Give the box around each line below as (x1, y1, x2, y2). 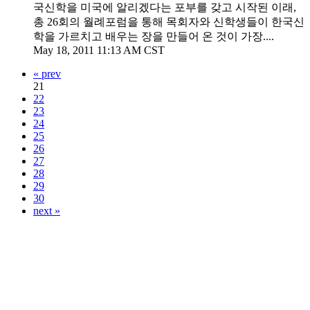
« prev (33, 67, 61, 80)
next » (33, 204, 60, 217)
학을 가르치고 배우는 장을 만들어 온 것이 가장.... (33, 30, 274, 42)
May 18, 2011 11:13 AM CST (33, 44, 165, 56)
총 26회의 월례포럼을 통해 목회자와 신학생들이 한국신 (33, 15, 304, 28)
